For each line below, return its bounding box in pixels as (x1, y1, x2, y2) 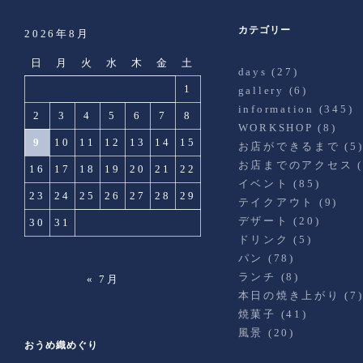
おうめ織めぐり (24, 340, 98, 351)
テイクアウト (237, 196, 315, 208)
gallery (237, 84, 284, 96)
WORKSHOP (237, 122, 314, 134)
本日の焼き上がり (237, 289, 340, 301)
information (237, 103, 314, 115)
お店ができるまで (237, 140, 340, 152)
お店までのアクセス (237, 159, 353, 171)
